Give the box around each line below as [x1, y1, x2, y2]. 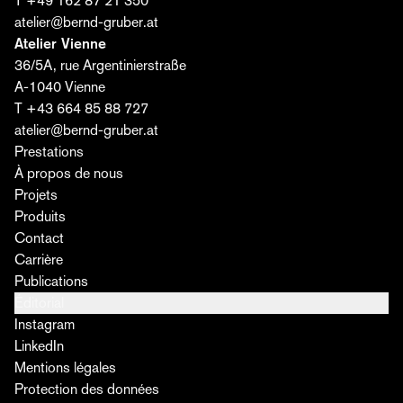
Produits [14, 208, 66, 225]
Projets [14, 186, 58, 203]
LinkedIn [14, 337, 64, 354]
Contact [14, 229, 64, 246]
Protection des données [14, 381, 159, 398]
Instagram [14, 316, 75, 333]
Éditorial [14, 294, 64, 311]
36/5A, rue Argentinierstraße [14, 57, 195, 74]
